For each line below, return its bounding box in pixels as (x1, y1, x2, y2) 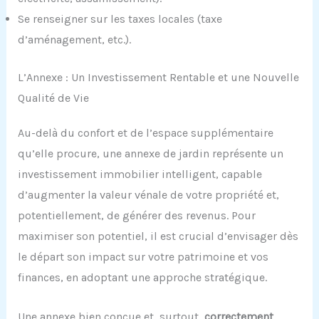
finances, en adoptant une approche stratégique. (17, 271, 267, 285)
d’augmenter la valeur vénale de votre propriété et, (17, 188, 279, 202)
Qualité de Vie (17, 91, 89, 105)
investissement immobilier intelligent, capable (17, 167, 262, 182)
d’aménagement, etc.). (17, 33, 131, 47)
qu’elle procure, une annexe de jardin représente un (17, 147, 283, 161)
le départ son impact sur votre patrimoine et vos (17, 250, 268, 264)
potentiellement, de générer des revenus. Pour (17, 209, 256, 223)
